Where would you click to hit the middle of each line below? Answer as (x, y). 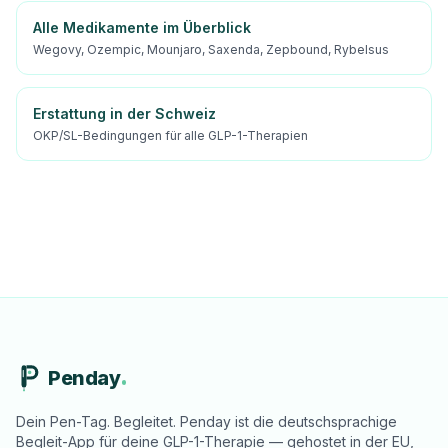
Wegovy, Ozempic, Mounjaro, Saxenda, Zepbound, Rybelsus (211, 49)
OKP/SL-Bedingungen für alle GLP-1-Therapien (170, 135)
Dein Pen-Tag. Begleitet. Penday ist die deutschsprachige (206, 421)
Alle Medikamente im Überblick (142, 27)
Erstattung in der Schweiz (124, 113)
